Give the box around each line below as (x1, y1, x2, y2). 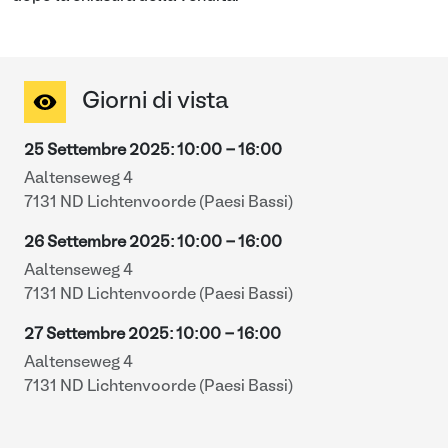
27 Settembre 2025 (24, 328, 169, 342)
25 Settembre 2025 (24, 144, 170, 158)
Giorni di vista (82, 92, 229, 112)
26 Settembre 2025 (24, 236, 170, 250)
